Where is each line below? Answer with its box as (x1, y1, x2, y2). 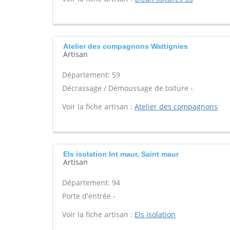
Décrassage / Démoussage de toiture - (62, 83, 193, 93)
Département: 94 (62, 178, 120, 187)
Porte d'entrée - (62, 191, 116, 201)
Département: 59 (62, 70, 120, 80)
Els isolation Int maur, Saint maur (63, 150, 179, 158)
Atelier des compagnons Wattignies (63, 42, 188, 50)
